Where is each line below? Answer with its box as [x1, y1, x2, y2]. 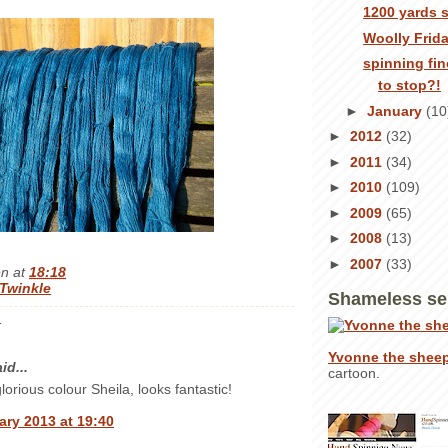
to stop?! [378, 77, 442, 94]
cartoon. [328, 364, 380, 381]
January [366, 102, 426, 119]
